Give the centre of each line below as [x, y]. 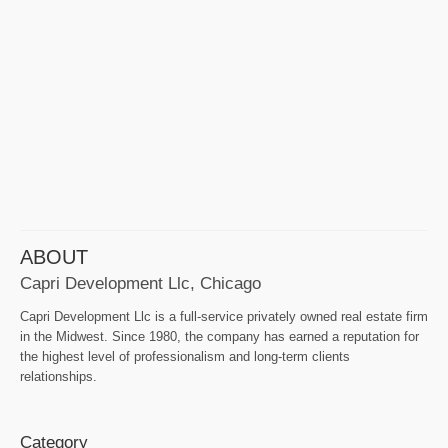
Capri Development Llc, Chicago [140, 283]
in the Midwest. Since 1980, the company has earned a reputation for [219, 337]
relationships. [58, 377]
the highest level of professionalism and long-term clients [185, 357]
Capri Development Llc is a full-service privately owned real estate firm [224, 317]
